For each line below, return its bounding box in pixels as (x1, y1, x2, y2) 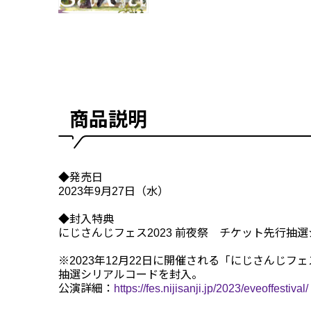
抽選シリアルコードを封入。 (58, 268, 203, 280)
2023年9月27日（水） (58, 185, 169, 197)
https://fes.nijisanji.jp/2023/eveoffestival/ (114, 282, 308, 294)
